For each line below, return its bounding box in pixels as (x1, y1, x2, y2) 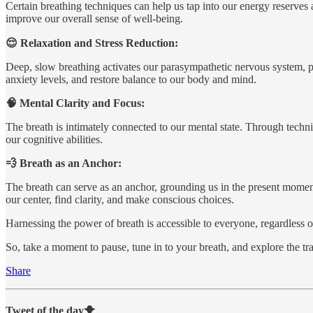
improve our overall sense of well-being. (6, 13, 183, 25)
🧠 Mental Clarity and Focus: (6, 97, 145, 110)
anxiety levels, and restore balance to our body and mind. (6, 73, 256, 86)
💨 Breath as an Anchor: (6, 157, 122, 170)
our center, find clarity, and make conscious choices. (6, 194, 234, 206)
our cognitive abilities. (6, 133, 103, 146)
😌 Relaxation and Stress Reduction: (6, 37, 178, 50)
